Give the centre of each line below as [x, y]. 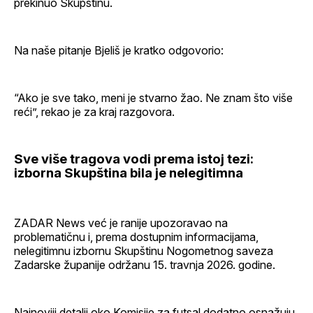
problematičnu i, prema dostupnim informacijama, [136, 236]
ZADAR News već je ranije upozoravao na [121, 223]
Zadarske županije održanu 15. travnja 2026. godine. [145, 264]
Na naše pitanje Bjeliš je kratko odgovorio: [119, 50]
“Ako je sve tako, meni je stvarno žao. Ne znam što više [153, 97]
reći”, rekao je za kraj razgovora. [94, 111]
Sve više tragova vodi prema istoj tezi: [134, 159]
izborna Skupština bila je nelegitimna [129, 173]
